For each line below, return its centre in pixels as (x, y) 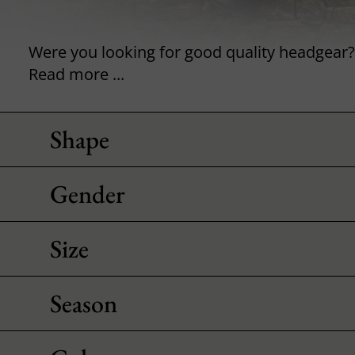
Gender (88, 194)
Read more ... (77, 74)
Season (84, 303)
